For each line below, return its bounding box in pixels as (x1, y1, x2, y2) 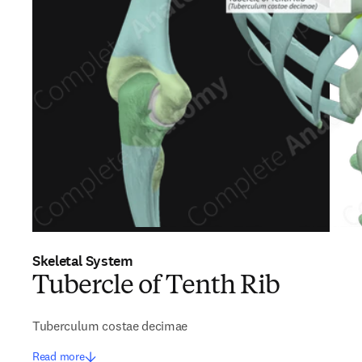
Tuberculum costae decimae (32, 318, 187, 334)
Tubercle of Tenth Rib (32, 274, 280, 300)
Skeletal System (32, 251, 133, 271)
